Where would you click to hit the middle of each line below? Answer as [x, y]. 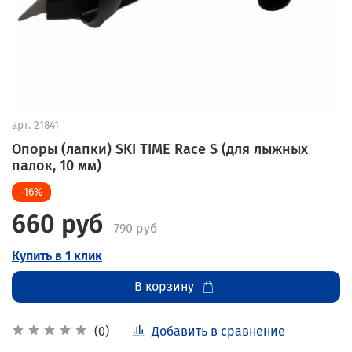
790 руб [136, 228]
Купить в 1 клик [57, 255]
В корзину [164, 286]
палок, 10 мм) [57, 165]
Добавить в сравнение [218, 331]
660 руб [57, 224]
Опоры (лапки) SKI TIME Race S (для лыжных [160, 149]
